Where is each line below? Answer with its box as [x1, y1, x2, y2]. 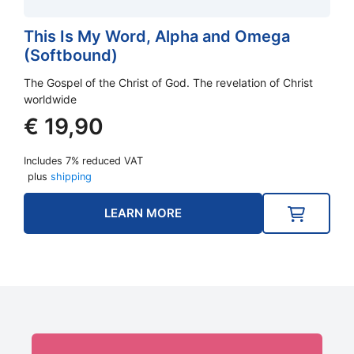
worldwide [24, 92, 77, 106]
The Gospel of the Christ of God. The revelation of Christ [24, 76, 313, 89]
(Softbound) [24, 46, 118, 65]
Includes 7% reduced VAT [24, 155, 143, 167]
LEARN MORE [104, 205, 183, 220]
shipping [51, 171, 92, 183]
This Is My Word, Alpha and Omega [24, 27, 290, 46]
